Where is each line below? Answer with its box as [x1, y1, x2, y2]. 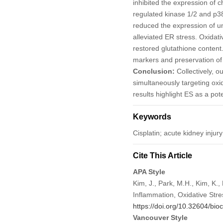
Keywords [132, 112, 171, 121]
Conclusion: [132, 67, 175, 75]
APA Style [132, 167, 165, 176]
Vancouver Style [132, 213, 188, 222]
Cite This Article [132, 151, 192, 160]
